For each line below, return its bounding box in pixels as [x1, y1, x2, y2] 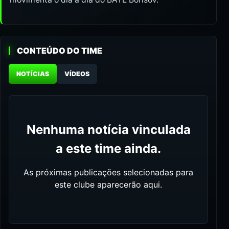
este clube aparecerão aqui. [55, 179, 162, 190]
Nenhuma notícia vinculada [26, 122, 191, 138]
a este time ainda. [56, 141, 161, 156]
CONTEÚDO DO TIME [17, 45, 102, 56]
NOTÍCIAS [16, 70, 49, 78]
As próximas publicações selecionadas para [24, 167, 193, 178]
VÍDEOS [64, 70, 89, 78]
